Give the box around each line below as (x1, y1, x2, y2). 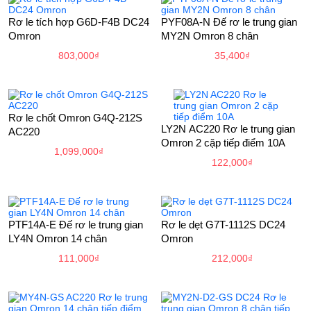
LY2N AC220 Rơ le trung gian (161, 123, 295, 135)
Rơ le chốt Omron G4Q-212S (8, 112, 142, 124)
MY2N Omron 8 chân (161, 30, 258, 42)
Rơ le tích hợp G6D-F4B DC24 (8, 16, 149, 28)
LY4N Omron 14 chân (8, 233, 107, 245)
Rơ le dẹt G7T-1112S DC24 (161, 219, 285, 231)
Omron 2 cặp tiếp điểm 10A (161, 137, 285, 149)
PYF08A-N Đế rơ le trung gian (161, 16, 297, 28)
